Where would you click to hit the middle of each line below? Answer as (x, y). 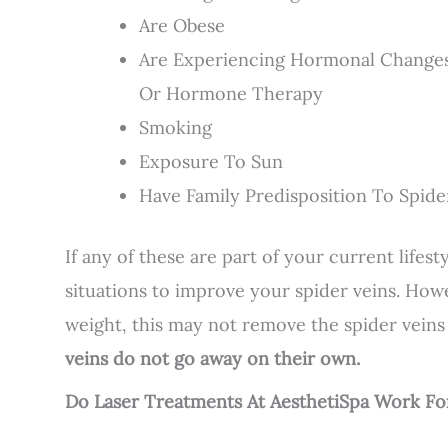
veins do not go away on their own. (215, 358)
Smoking (175, 127)
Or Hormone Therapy (231, 93)
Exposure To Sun (211, 161)
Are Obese (182, 25)
